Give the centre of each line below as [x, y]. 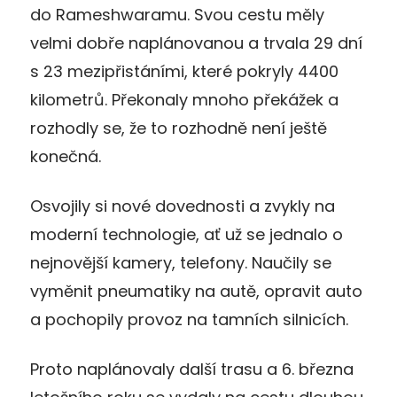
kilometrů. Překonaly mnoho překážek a [184, 99]
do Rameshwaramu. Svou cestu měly [177, 14]
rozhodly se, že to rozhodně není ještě [179, 128]
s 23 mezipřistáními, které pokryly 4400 [184, 71]
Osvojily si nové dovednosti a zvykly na [183, 206]
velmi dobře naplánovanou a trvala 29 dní [196, 43]
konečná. [66, 156]
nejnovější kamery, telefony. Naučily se [181, 262]
